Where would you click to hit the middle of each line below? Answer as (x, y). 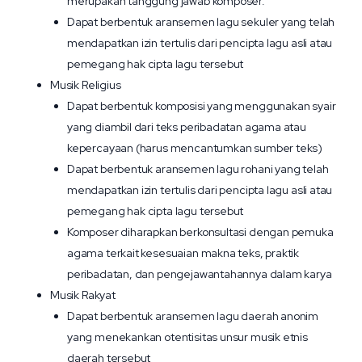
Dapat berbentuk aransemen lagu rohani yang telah (198, 169)
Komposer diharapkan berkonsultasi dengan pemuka (200, 232)
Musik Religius (86, 85)
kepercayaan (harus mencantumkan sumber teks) (195, 148)
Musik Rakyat (83, 295)
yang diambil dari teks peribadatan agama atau (187, 127)
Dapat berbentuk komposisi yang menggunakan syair (202, 106)
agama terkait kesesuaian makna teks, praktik (183, 253)
